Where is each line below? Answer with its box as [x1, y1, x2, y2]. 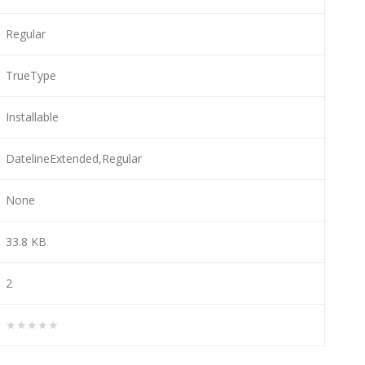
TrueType [6, 67, 56, 83]
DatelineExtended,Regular [6, 150, 142, 166]
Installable [6, 108, 59, 125]
